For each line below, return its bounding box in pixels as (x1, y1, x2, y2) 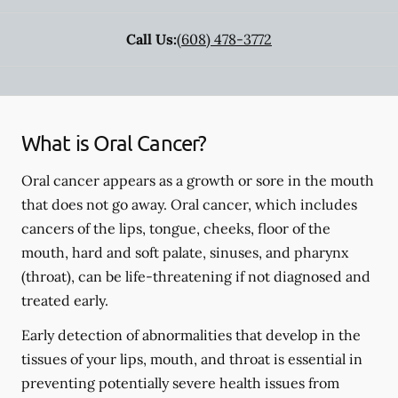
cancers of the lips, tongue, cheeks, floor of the (21, 219, 330, 237)
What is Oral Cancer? (21, 130, 206, 155)
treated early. (21, 291, 108, 309)
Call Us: (126, 30, 177, 48)
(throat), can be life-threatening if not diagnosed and (21, 267, 370, 285)
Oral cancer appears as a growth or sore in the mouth (21, 171, 374, 189)
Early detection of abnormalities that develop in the (21, 326, 361, 344)
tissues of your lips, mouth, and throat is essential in (21, 350, 362, 368)
